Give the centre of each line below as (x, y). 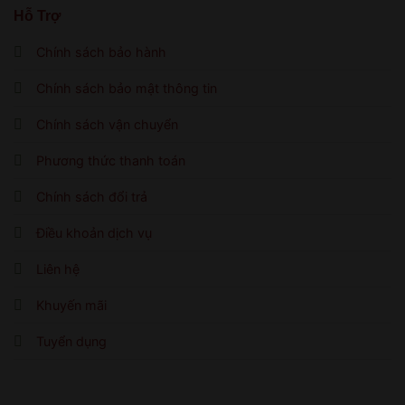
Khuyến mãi (71, 305)
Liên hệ (58, 268)
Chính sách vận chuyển (107, 124)
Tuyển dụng (71, 341)
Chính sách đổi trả (92, 196)
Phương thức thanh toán (111, 160)
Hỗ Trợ (37, 15)
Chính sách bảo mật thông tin (127, 88)
